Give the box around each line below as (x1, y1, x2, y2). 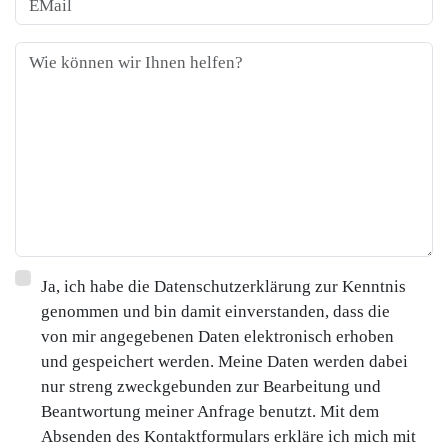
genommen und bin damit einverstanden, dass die (40, 302, 390, 321)
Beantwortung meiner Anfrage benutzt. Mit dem (40, 402, 379, 421)
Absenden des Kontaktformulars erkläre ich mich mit (40, 427, 416, 446)
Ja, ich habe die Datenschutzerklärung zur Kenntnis (40, 277, 406, 296)
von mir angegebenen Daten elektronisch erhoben (40, 327, 394, 346)
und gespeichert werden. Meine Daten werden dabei (40, 352, 408, 371)
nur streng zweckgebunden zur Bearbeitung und (40, 377, 381, 396)
